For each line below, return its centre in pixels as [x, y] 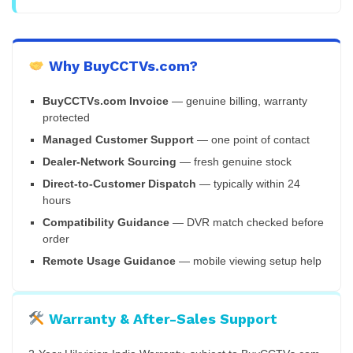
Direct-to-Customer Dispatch [119, 184]
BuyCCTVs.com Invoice [106, 102]
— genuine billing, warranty [238, 102]
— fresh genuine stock [234, 162]
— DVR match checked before [247, 223]
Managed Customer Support [118, 140]
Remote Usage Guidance [109, 262]
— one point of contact [252, 140]
